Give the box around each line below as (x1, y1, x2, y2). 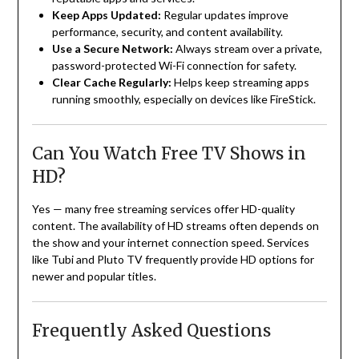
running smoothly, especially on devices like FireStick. (51, 92, 316, 107)
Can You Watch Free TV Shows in (31, 143, 306, 165)
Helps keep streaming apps (171, 75, 309, 90)
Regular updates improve (160, 8, 288, 22)
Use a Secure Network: (51, 42, 173, 56)
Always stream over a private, (172, 42, 322, 56)
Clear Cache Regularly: (51, 75, 171, 90)
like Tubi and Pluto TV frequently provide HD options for (31, 252, 314, 267)
